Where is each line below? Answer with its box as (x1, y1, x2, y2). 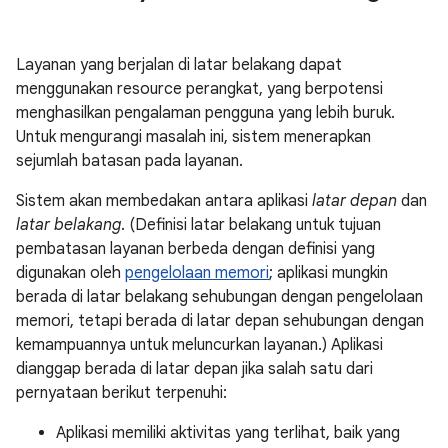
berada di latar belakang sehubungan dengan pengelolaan (16, 287, 423, 307)
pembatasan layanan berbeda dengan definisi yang (16, 239, 375, 259)
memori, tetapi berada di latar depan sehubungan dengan (16, 311, 424, 331)
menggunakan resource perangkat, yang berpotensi (16, 79, 383, 99)
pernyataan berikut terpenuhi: (16, 383, 227, 403)
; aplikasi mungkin (269, 263, 388, 283)
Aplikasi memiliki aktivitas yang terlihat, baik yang (56, 423, 400, 443)
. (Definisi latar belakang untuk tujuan (121, 215, 381, 235)
